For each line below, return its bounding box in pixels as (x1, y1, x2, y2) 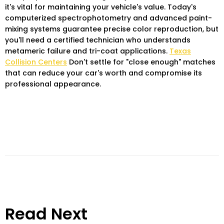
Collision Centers (5, 57, 67, 67)
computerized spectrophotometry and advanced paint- (5, 13, 212, 23)
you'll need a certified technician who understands (5, 35, 190, 45)
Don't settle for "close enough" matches (67, 57, 215, 67)
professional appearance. (5, 79, 101, 89)
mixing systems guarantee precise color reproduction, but (5, 24, 218, 34)
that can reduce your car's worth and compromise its (5, 68, 202, 78)
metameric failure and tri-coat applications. (5, 46, 169, 56)
